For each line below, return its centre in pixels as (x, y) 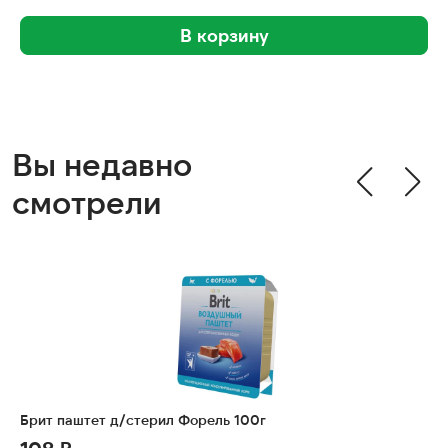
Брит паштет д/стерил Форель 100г (143, 420)
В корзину (224, 35)
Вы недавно (102, 163)
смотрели (87, 201)
